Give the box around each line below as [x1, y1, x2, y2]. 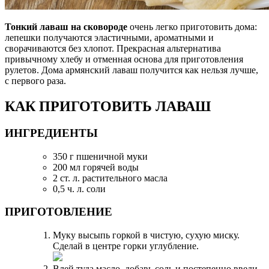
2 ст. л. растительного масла [53, 172, 168, 183]
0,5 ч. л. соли [53, 183, 106, 194]
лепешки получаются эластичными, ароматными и [5, 32, 214, 43]
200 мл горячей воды [53, 162, 139, 172]
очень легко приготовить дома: [127, 22, 257, 32]
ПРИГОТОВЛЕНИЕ [5, 205, 112, 219]
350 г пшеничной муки [53, 151, 148, 162]
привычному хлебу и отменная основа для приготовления [5, 54, 243, 65]
